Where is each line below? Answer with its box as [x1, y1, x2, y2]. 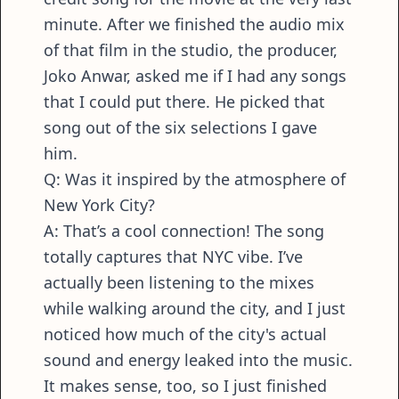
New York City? [44, 194, 155, 216]
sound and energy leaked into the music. [44, 349, 353, 371]
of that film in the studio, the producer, [44, 39, 338, 61]
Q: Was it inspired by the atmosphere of [44, 168, 346, 191]
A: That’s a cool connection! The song [44, 220, 324, 242]
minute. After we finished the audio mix [44, 13, 345, 36]
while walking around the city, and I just [44, 297, 346, 320]
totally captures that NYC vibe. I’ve [44, 246, 303, 268]
